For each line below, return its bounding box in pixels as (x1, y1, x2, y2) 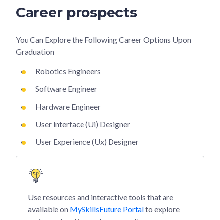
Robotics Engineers (35, 66, 101, 76)
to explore (144, 204, 180, 214)
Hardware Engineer (35, 101, 101, 111)
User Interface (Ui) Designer (35, 119, 130, 129)
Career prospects (16, 3, 137, 21)
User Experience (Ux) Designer (35, 137, 138, 146)
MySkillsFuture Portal (70, 204, 144, 214)
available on (28, 204, 70, 214)
